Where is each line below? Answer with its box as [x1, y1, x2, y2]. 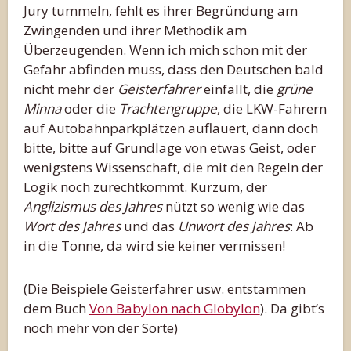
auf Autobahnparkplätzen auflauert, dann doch [23, 118, 318, 137]
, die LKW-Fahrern [216, 99, 327, 118]
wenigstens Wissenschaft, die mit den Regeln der [23, 157, 323, 176]
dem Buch [23, 299, 89, 317]
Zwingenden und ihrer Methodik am [23, 20, 247, 39]
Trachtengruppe [118, 99, 217, 118]
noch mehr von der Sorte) [23, 318, 178, 337]
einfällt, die [200, 79, 277, 98]
